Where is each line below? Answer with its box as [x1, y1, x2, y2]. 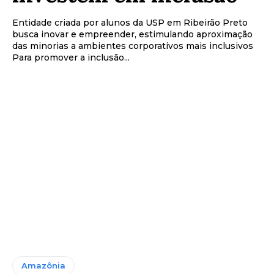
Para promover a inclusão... [12, 51, 130, 63]
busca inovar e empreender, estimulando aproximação [12, 28, 253, 40]
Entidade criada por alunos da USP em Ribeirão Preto [12, 17, 248, 28]
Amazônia [21, 261, 65, 271]
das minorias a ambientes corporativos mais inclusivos [12, 40, 253, 51]
